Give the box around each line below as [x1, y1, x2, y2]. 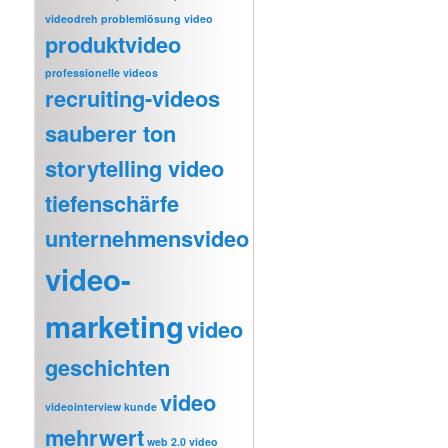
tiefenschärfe [45, 187, 180, 220]
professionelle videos [45, 65, 159, 81]
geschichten [45, 351, 171, 384]
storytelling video [45, 152, 225, 185]
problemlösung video [101, 11, 214, 27]
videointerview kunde [45, 399, 158, 415]
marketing [45, 305, 185, 348]
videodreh [45, 11, 99, 27]
